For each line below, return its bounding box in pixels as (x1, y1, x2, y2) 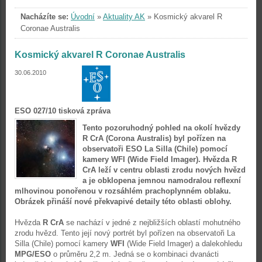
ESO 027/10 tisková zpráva (15, 106, 111, 115)
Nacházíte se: (20, 12, 68, 21)
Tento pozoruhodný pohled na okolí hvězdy (82, 123, 240, 132)
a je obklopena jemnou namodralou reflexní (82, 176, 241, 185)
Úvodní (71, 12, 95, 21)
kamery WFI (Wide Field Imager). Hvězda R (82, 155, 237, 164)
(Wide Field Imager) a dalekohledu (125, 239, 242, 248)
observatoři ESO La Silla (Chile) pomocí (82, 144, 227, 153)
